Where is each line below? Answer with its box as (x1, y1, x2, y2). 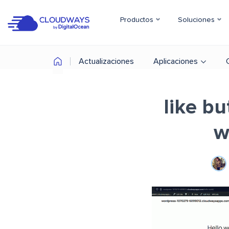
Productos (120, 16, 155, 24)
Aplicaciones (153, 57, 198, 65)
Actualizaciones (79, 57, 134, 65)
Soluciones (178, 16, 217, 24)
